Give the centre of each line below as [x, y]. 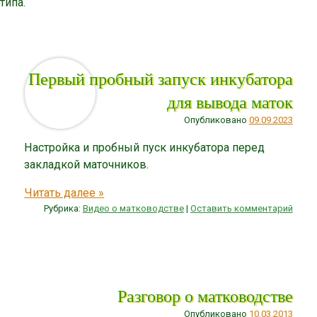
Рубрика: [63, 208]
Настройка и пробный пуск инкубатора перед [145, 147]
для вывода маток [230, 101]
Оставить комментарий [241, 208]
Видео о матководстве [133, 208]
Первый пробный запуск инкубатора [160, 78]
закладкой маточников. [87, 164]
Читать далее [62, 192]
